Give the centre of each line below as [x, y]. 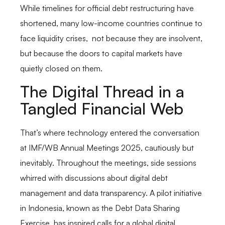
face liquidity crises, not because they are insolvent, [111, 38]
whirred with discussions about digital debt [94, 178]
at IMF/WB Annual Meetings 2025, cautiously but [107, 148]
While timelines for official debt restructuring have [107, 8]
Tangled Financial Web [102, 109]
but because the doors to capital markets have [101, 53]
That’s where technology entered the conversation [110, 133]
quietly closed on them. [61, 68]
